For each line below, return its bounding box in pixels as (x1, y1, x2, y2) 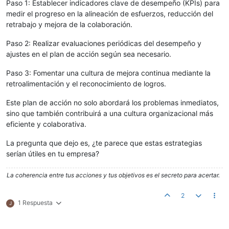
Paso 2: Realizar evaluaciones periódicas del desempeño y (6, 39, 201, 48)
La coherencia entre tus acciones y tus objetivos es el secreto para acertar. (7, 171, 220, 179)
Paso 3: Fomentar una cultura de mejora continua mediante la (6, 68, 211, 78)
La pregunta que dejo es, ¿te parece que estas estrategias (6, 139, 202, 148)
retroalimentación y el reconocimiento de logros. (6, 79, 166, 88)
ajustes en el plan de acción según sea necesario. (6, 50, 171, 59)
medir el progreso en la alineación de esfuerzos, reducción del (6, 9, 213, 18)
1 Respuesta (18, 199, 53, 207)
